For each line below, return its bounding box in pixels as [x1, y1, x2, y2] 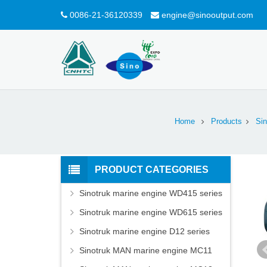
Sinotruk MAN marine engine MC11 [79, 246, 212, 256]
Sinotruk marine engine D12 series [79, 226, 210, 237]
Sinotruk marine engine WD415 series [79, 188, 222, 198]
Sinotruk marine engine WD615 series [79, 207, 222, 218]
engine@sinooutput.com [162, 10, 253, 20]
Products [210, 117, 242, 126]
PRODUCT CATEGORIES [95, 164, 209, 175]
